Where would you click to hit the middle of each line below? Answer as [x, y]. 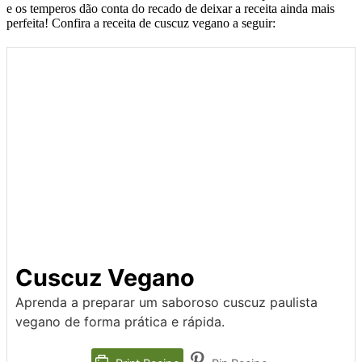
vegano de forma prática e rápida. [120, 322]
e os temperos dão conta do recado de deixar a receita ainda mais [170, 9]
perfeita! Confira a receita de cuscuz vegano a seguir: [141, 23]
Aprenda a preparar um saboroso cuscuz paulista [166, 303]
